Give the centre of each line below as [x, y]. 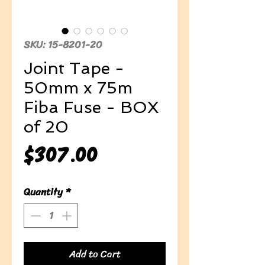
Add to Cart [95, 254]
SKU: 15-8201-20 [63, 44]
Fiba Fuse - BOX [91, 107]
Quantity [43, 191]
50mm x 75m [78, 88]
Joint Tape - [74, 68]
